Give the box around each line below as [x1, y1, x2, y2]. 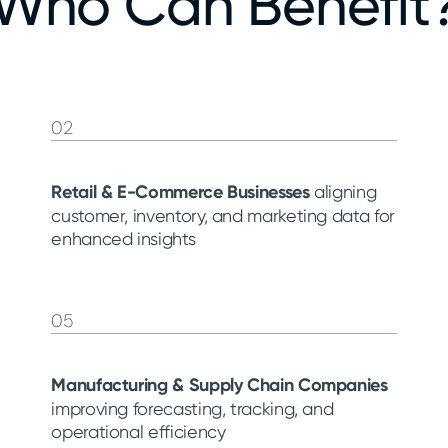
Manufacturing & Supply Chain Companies [51, 373, 388, 396]
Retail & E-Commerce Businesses [51, 180, 310, 203]
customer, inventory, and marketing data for [51, 204, 395, 226]
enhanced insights [51, 227, 196, 249]
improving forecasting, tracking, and [51, 397, 334, 419]
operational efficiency [51, 420, 226, 442]
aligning [309, 180, 377, 202]
